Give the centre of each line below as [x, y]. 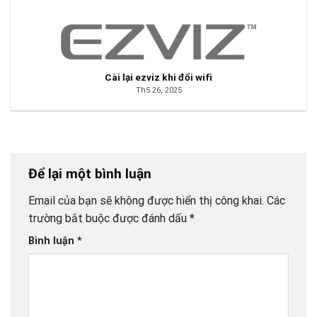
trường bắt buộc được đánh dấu [109, 218]
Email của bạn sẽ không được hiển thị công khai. [146, 200]
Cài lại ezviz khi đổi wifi [158, 77]
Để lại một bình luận [92, 174]
